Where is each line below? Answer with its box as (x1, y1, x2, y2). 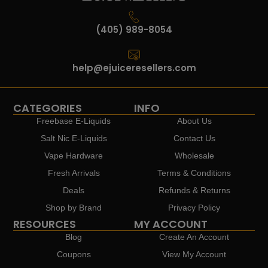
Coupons (56, 249, 91, 259)
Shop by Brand (45, 202, 102, 212)
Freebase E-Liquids (36, 115, 111, 126)
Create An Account (159, 232, 230, 242)
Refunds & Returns (158, 185, 230, 195)
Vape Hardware (44, 150, 103, 160)
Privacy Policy (168, 202, 221, 212)
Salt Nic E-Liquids (40, 133, 107, 143)
